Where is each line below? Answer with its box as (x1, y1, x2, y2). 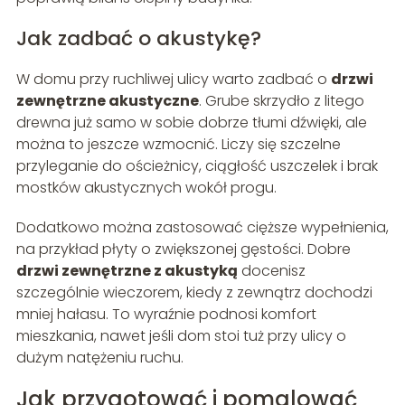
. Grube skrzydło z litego (198, 89, 364, 111)
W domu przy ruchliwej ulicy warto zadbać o (15, 68, 331, 89)
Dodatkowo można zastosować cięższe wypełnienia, (15, 216, 389, 238)
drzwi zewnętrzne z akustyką (15, 259, 238, 281)
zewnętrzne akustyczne (15, 89, 199, 111)
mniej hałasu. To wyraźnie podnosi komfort (15, 303, 316, 325)
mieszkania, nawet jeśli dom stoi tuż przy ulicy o (15, 325, 346, 346)
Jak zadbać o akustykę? (15, 24, 261, 52)
